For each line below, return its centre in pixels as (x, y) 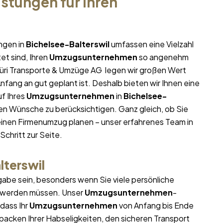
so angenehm (163, 57)
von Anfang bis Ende (156, 206)
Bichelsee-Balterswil (68, 44)
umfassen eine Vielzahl (152, 44)
